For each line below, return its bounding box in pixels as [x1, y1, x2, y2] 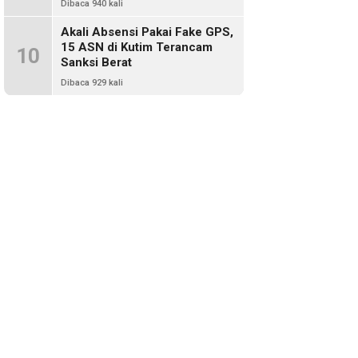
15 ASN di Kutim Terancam [61, 40, 213, 54]
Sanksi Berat [61, 55, 132, 70]
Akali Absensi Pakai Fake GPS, [61, 25, 233, 39]
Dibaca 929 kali [61, 78, 123, 88]
